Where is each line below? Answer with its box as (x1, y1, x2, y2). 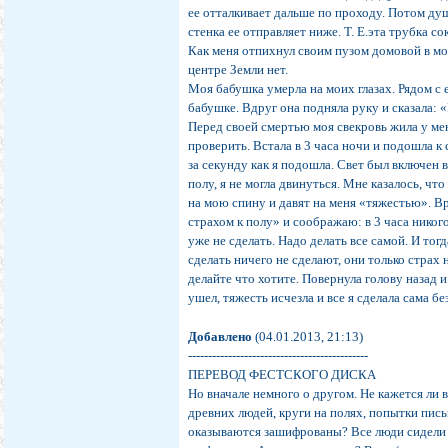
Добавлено (188, 329, 253, 345)
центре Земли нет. (188, 62, 289, 78)
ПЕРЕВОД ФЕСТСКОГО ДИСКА (188, 367, 377, 383)
